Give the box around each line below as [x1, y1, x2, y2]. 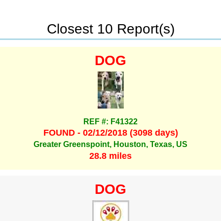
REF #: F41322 [83, 117, 138, 126]
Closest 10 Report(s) [46, 21, 175, 37]
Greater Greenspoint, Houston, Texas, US [34, 140, 187, 149]
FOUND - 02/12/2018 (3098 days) [43, 127, 178, 138]
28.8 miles [89, 150, 132, 161]
